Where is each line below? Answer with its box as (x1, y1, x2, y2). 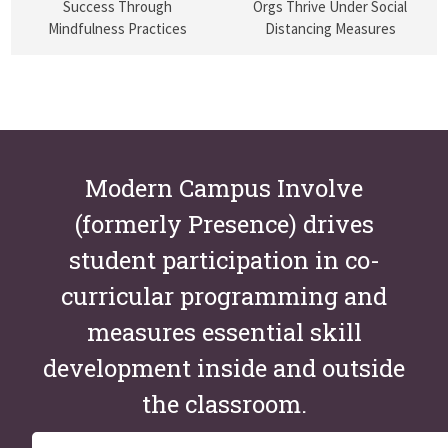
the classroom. (141, 387, 307, 420)
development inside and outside (43, 351, 405, 384)
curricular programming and (61, 279, 387, 312)
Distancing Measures (264, 18, 396, 38)
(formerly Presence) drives (74, 207, 374, 240)
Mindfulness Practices (48, 18, 188, 38)
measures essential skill (86, 315, 362, 348)
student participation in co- (68, 243, 380, 276)
